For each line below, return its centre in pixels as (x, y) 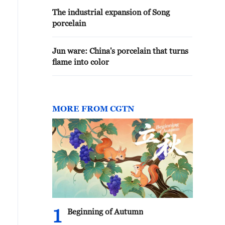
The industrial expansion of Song (111, 12)
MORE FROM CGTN (93, 108)
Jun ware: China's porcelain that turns (120, 51)
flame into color (81, 62)
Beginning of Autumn (105, 211)
